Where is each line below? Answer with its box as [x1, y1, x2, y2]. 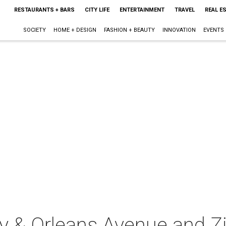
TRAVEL [174, 7, 195, 13]
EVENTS [203, 27, 224, 33]
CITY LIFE [84, 7, 109, 13]
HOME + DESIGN [53, 27, 96, 33]
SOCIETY [23, 27, 46, 33]
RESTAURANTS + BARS [14, 7, 75, 13]
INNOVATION [162, 27, 196, 33]
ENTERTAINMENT [119, 7, 164, 13]
